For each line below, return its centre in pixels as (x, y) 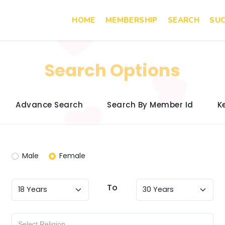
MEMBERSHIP (131, 20)
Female (72, 156)
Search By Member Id (150, 105)
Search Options (113, 70)
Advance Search (49, 105)
